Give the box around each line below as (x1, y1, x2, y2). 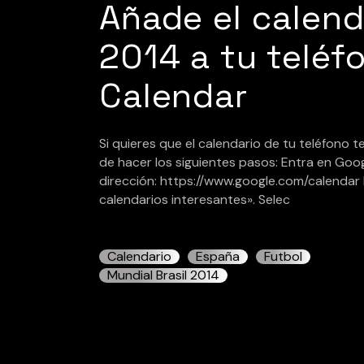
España (196, 248, 240, 265)
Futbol (264, 248, 302, 265)
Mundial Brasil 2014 (107, 266, 219, 284)
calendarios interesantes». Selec (99, 191, 290, 208)
